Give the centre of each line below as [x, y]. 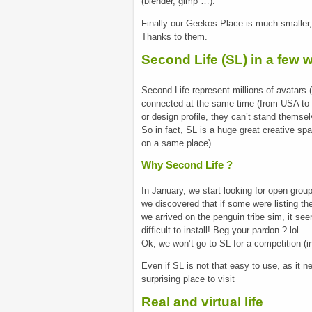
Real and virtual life [202, 302]
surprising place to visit [188, 279]
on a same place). [178, 143]
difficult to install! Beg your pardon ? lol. [221, 231]
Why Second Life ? [187, 164]
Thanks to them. [174, 37]
